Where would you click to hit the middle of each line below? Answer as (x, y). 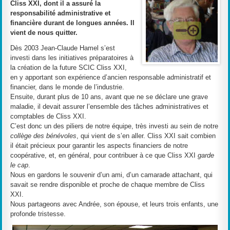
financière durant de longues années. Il (73, 23)
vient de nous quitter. (44, 32)
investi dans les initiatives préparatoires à (72, 58)
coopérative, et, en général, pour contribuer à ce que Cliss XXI (104, 156)
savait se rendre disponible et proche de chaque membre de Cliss (108, 185)
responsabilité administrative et (61, 13)
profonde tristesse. (38, 214)
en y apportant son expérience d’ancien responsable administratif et (111, 78)
